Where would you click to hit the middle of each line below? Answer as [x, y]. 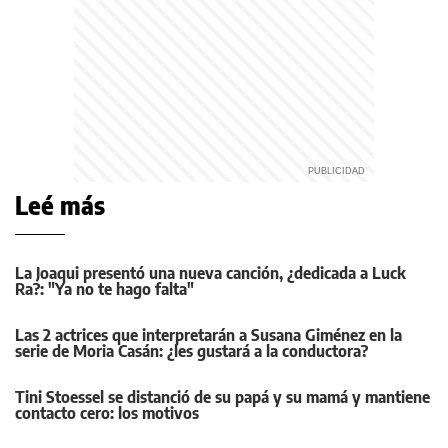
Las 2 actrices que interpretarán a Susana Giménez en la [208, 335]
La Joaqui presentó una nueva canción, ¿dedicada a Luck [210, 273]
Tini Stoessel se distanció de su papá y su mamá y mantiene [222, 397]
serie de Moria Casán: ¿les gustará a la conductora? [191, 351]
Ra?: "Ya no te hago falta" [104, 289]
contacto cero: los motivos [107, 413]
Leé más [60, 205]
